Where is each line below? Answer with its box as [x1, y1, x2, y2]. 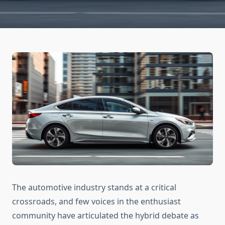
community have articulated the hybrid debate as [12, 210, 199, 221]
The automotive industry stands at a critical [12, 182, 176, 193]
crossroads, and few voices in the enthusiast [12, 196, 181, 207]
